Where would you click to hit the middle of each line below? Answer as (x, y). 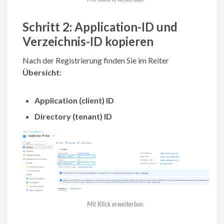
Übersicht (41, 72)
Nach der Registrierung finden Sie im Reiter (96, 60)
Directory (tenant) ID (73, 116)
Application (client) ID (74, 100)
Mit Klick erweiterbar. (116, 204)
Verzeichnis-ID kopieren (88, 41)
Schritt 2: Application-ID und (100, 27)
